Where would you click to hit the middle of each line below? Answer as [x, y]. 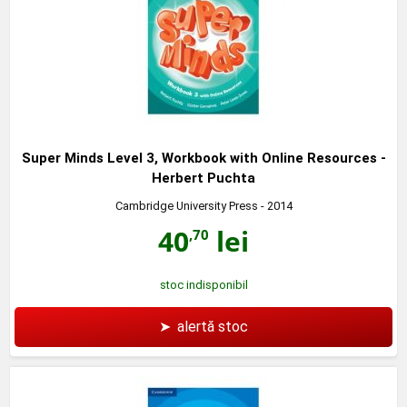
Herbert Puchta [203, 178]
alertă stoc [213, 326]
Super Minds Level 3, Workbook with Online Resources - [203, 158]
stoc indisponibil [203, 284]
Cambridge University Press [186, 205]
